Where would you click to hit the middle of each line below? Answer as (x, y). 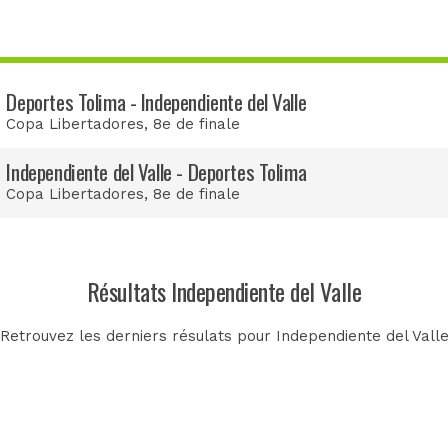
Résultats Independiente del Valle (224, 290)
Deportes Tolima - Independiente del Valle (156, 101)
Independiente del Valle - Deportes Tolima (156, 171)
